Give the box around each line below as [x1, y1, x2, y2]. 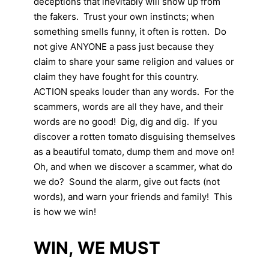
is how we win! [34, 205, 96, 217]
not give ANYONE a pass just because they [34, 40, 214, 52]
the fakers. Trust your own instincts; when [34, 10, 214, 22]
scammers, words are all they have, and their [34, 100, 223, 112]
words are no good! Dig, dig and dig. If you [34, 115, 217, 127]
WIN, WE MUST [34, 237, 160, 258]
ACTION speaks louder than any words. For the [34, 85, 234, 97]
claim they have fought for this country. [34, 70, 204, 82]
